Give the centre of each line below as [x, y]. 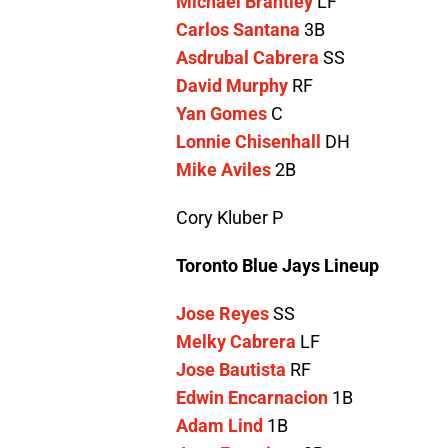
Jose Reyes [222, 314]
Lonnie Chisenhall [248, 142]
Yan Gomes [221, 114]
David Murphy [232, 86]
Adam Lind [219, 426]
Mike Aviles [223, 170]
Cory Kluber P [229, 218]
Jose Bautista [231, 370]
